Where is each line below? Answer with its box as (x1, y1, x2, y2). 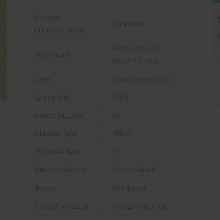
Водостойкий (112, 165, 156, 174)
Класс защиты (35, 110, 82, 119)
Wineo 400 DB (112, 43, 159, 52)
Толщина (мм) (35, 147, 81, 156)
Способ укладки (35, 201, 88, 210)
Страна (35, 12, 59, 21)
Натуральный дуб (112, 74, 171, 83)
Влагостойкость (35, 165, 88, 174)
